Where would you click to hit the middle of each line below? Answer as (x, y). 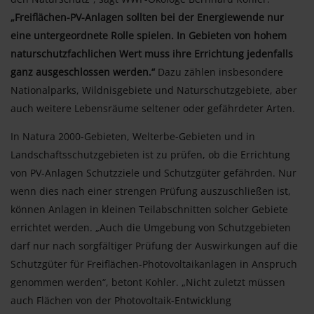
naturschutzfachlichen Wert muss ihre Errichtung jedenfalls (152, 53)
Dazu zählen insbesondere (219, 71)
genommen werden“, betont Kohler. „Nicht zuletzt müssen (148, 282)
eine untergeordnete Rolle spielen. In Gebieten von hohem (149, 35)
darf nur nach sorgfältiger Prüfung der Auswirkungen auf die (154, 245)
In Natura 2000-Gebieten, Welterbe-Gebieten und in (133, 136)
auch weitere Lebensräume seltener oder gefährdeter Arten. (153, 108)
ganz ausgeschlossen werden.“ (83, 71)
